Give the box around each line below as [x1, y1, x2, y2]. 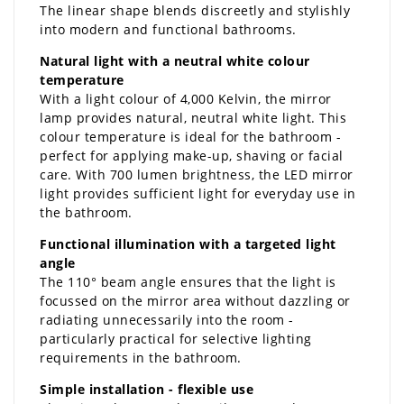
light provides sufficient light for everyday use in [40, 184, 356, 202]
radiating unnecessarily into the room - [40, 310, 294, 328]
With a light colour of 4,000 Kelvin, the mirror [40, 89, 332, 107]
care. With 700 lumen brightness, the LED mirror [40, 165, 353, 183]
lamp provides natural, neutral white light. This [40, 108, 346, 126]
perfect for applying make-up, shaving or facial [40, 146, 344, 164]
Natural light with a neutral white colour [40, 51, 310, 69]
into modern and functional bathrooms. [40, 20, 297, 38]
